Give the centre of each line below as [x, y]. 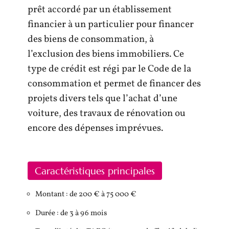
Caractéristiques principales [95, 171]
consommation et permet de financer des [114, 84]
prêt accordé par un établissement [100, 9]
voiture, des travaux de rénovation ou [107, 113]
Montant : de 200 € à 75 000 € [86, 194]
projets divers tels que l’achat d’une [102, 98]
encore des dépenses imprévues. [95, 128]
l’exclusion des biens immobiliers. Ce [106, 54]
